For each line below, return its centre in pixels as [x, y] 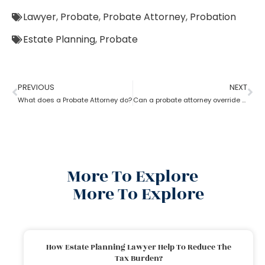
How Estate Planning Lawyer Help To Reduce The [138, 247]
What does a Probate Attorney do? [75, 100]
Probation [213, 17]
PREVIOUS [36, 87]
